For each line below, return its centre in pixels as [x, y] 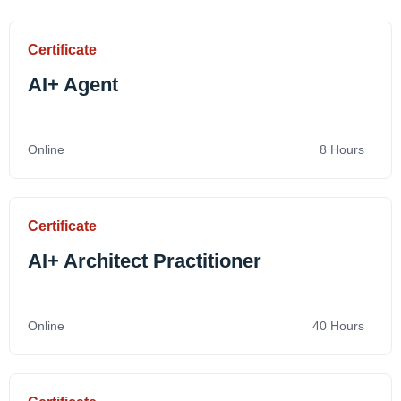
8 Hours [342, 149]
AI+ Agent [73, 84]
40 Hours [338, 325]
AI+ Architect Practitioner [145, 260]
